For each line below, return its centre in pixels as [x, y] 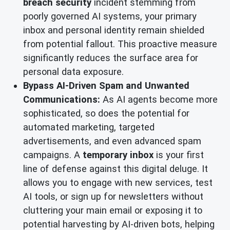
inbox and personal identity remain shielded [114, 30]
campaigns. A [53, 155]
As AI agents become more [159, 99]
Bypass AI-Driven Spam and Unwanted [106, 85]
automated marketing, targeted [89, 127]
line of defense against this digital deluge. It [116, 168]
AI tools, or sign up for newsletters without [113, 196]
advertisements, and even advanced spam [112, 141]
